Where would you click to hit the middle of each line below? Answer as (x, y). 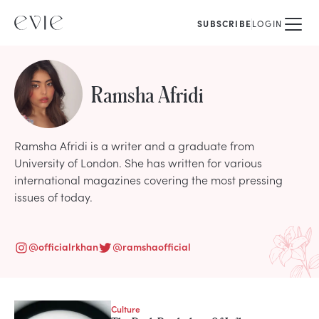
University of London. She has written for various (138, 162)
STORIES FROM (49, 309)
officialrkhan (68, 246)
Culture (125, 309)
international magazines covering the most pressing (148, 179)
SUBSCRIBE (224, 23)
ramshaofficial (157, 246)
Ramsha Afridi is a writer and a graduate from (134, 145)
